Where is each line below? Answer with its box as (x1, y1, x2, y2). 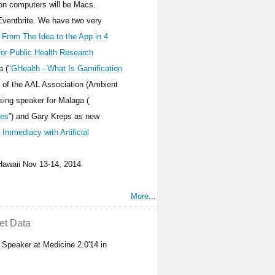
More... (131, 191, 157, 201)
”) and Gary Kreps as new (8, 111, 99, 121)
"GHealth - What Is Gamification (7, 63, 122, 73)
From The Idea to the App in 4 (1, 31, 108, 41)
